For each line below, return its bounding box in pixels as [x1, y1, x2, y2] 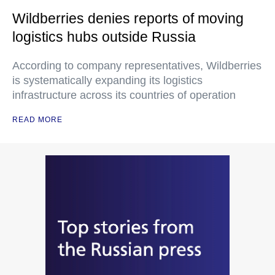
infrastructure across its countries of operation [12, 88, 236, 101]
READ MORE [12, 115, 63, 124]
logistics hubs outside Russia [12, 28, 196, 45]
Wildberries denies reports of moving [12, 10, 244, 26]
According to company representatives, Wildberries [12, 59, 261, 72]
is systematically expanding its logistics [12, 74, 203, 87]
